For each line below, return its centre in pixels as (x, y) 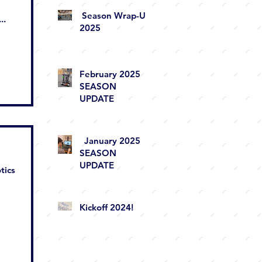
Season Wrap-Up (115, 15)
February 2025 (110, 74)
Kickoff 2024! (106, 207)
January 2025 (110, 141)
